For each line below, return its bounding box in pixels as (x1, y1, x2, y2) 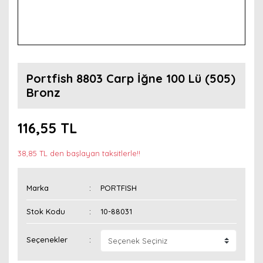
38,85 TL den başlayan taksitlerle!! (18, 149, 140, 158)
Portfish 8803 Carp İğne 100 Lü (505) (26, 71, 235, 86)
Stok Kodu (26, 207, 65, 216)
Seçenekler (26, 235, 68, 245)
